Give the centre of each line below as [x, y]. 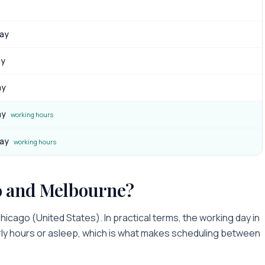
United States [66, 218]
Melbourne [83, 190]
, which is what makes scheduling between [169, 233]
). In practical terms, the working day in [178, 218]
